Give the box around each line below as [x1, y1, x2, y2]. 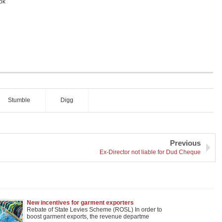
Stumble [7, 97, 30, 104]
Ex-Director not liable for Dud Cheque [99, 149, 201, 156]
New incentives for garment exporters [26, 199, 134, 206]
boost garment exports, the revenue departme [26, 213, 149, 220]
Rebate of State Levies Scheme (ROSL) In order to [26, 206, 162, 213]
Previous [169, 139, 201, 147]
